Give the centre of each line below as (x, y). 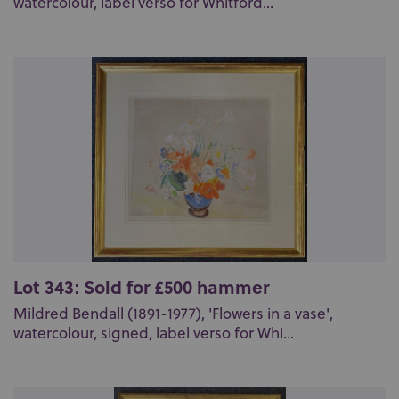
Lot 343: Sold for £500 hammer (141, 286)
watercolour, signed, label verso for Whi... (154, 333)
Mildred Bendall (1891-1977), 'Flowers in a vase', (173, 313)
